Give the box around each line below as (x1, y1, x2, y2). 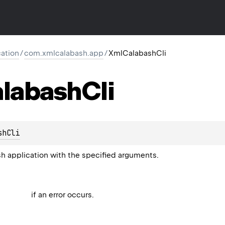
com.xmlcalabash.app (24, 49, 103, 58)
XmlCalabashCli (108, 49, 166, 58)
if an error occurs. (31, 190, 94, 199)
